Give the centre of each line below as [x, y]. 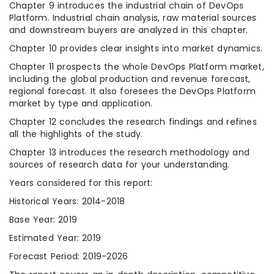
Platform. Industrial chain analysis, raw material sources [133, 18]
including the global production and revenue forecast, [130, 79]
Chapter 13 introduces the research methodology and [130, 153]
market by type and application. [81, 104]
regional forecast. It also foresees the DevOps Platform [133, 91]
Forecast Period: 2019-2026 [69, 257]
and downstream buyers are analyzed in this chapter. [129, 30]
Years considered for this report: [81, 183]
